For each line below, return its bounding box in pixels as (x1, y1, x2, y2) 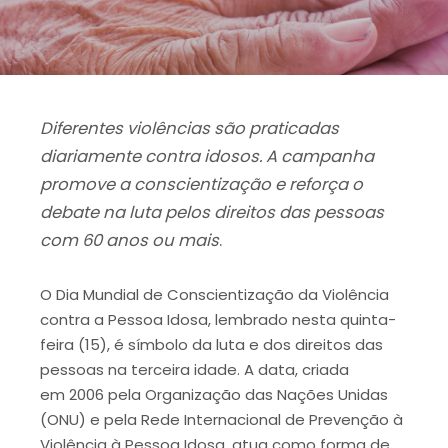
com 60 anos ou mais (40, 229, 219, 252)
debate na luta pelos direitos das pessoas (40, 201, 384, 224)
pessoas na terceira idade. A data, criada (40, 358, 349, 380)
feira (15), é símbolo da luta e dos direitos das (40, 333, 383, 355)
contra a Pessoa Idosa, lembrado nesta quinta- (40, 308, 396, 330)
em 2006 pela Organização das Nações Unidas (40, 383, 388, 405)
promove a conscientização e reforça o (40, 173, 363, 196)
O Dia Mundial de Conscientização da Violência (40, 283, 389, 305)
